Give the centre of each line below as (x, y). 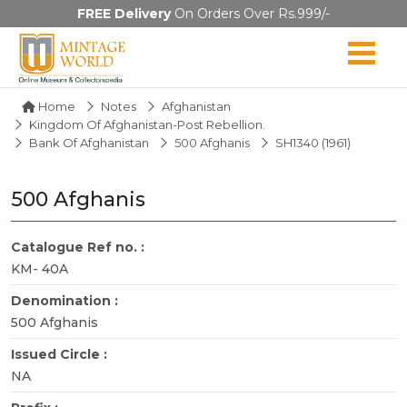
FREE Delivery (124, 14)
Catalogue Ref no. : (79, 247)
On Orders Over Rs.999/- (250, 14)
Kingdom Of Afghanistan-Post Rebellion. (147, 124)
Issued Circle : (61, 354)
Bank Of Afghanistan (89, 142)
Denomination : (66, 300)
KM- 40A (40, 268)
